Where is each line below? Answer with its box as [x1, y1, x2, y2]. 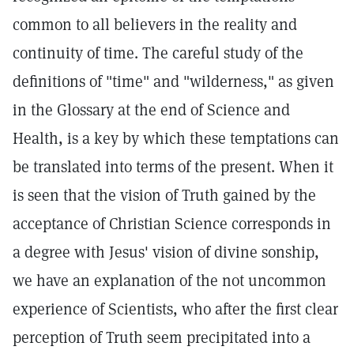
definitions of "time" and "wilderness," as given [13, 71, 334, 92]
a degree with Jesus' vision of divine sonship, [13, 242, 319, 262]
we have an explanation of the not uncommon [13, 270, 326, 291]
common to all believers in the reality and [13, 14, 297, 35]
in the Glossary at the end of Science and [13, 100, 290, 120]
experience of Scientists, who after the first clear [13, 299, 338, 319]
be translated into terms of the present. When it [13, 156, 333, 177]
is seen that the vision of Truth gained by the [13, 185, 316, 205]
